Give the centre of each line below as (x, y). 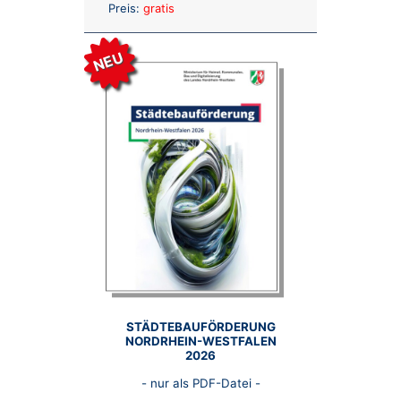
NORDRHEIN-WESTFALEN (200, 341)
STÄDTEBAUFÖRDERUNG (200, 327)
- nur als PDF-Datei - (200, 384)
